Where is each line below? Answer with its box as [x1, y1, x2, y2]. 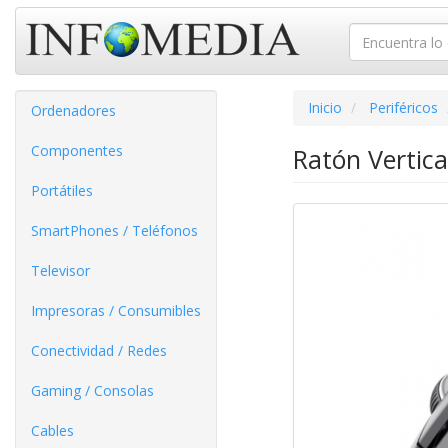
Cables [31, 421, 74, 440]
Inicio [307, 98, 342, 117]
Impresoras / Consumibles [31, 301, 201, 320]
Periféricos [368, 98, 438, 117]
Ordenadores [31, 101, 116, 120]
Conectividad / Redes [31, 341, 167, 360]
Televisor [31, 261, 90, 280]
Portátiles [31, 181, 93, 200]
